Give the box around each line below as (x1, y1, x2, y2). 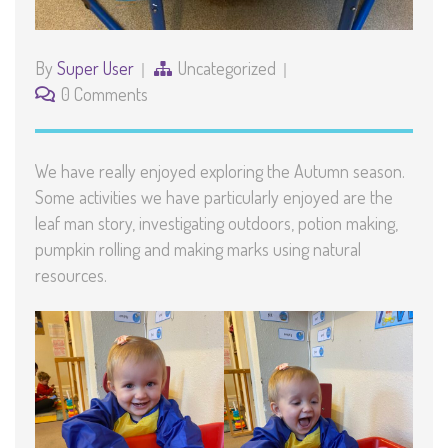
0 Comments (61, 82, 148, 105)
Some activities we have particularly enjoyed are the (35, 185, 393, 208)
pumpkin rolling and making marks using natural (35, 237, 361, 260)
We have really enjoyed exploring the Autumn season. (35, 159, 405, 182)
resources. (35, 263, 107, 286)
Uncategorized (178, 56, 276, 79)
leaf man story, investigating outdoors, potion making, (35, 211, 398, 234)
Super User (57, 56, 134, 79)
